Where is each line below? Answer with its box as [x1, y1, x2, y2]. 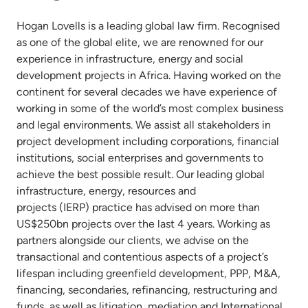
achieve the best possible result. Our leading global [16, 167, 265, 181]
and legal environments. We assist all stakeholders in [16, 118, 271, 131]
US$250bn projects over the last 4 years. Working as [16, 217, 270, 230]
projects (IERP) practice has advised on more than [16, 200, 260, 214]
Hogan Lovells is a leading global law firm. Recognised [16, 19, 280, 32]
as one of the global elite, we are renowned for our [16, 35, 263, 49]
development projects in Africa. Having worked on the [16, 68, 281, 82]
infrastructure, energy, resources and [16, 184, 196, 197]
